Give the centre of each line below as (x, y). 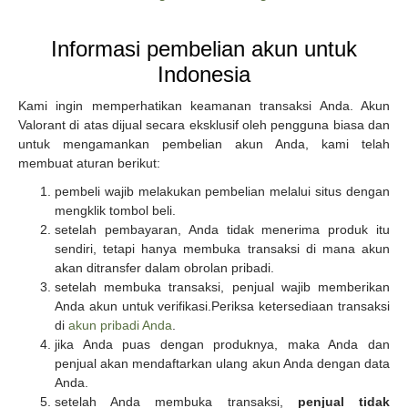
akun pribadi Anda (120, 325)
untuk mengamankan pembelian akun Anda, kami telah (204, 143)
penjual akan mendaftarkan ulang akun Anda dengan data (222, 363)
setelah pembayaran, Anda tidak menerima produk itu (222, 229)
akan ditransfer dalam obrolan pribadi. (164, 267)
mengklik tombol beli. (115, 210)
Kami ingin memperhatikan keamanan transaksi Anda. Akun (204, 105)
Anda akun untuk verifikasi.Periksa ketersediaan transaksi (222, 306)
